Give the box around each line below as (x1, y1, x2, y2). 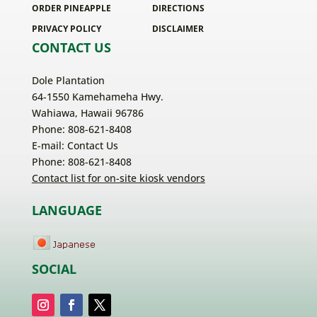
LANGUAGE (31, 202, 102, 219)
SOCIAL (31, 260, 76, 278)
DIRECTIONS (151, 2, 204, 15)
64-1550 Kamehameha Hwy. (31, 90, 163, 104)
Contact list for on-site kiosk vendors (31, 171, 205, 185)
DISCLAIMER (151, 23, 204, 35)
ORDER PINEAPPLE (31, 2, 111, 15)
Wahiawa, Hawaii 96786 (31, 106, 144, 120)
